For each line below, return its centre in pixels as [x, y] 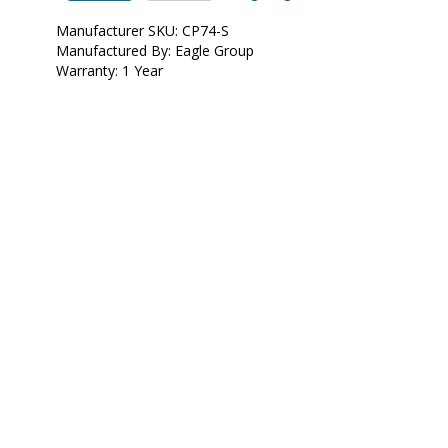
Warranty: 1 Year [109, 71]
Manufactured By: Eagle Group [155, 51]
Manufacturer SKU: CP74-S [142, 31]
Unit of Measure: [123, 16]
